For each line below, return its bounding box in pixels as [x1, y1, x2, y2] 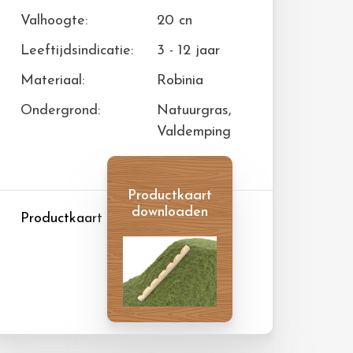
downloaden [132, 205, 208, 220]
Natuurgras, [157, 103, 232, 118]
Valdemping [157, 124, 231, 139]
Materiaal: [20, 73, 84, 88]
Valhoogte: [20, 13, 87, 28]
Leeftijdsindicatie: [20, 43, 133, 58]
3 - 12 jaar [157, 43, 220, 58]
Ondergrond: [20, 103, 100, 118]
